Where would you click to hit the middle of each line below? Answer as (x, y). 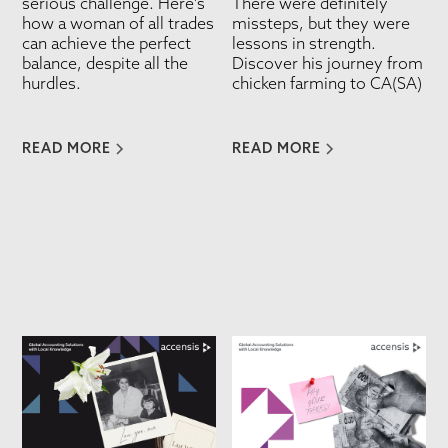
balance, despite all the (105, 62)
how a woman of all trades (118, 22)
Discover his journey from (327, 62)
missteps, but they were (321, 22)
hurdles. (52, 82)
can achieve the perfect (107, 42)
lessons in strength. (304, 42)
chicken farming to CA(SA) (327, 82)
